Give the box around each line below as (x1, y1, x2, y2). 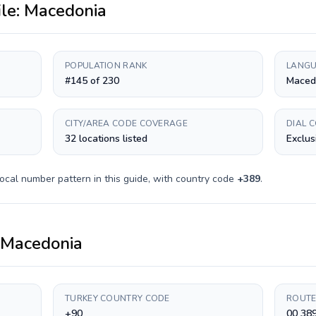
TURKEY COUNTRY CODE (65, 293, 170, 304)
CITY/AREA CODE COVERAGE (65, 118, 188, 129)
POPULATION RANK (65, 60, 147, 71)
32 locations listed (65, 132, 147, 145)
